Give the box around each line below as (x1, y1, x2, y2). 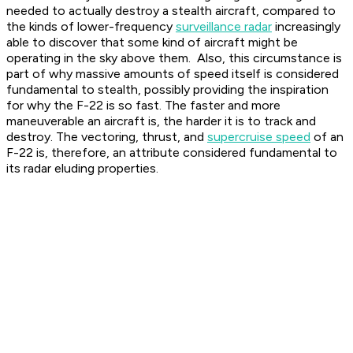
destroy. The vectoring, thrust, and (6, 129, 207, 145)
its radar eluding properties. (6, 161, 162, 176)
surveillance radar (176, 19, 272, 35)
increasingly (272, 19, 340, 35)
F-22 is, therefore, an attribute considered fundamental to (6, 145, 337, 161)
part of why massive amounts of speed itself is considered (6, 66, 339, 82)
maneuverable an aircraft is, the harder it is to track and (6, 113, 316, 129)
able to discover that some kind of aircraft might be (6, 35, 298, 50)
